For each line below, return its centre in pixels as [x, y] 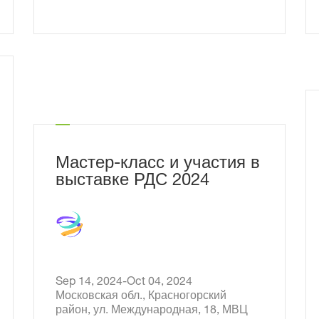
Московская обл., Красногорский [141, 297]
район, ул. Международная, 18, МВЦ [151, 311]
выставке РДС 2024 [132, 182]
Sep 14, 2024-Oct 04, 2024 [170, 283]
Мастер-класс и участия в [157, 164]
